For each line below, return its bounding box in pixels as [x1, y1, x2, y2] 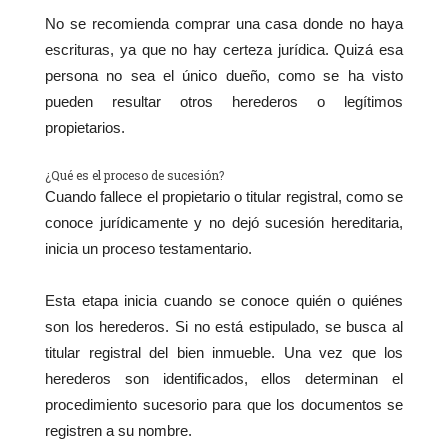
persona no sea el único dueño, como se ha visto [45, 67, 403, 85]
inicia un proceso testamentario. [45, 240, 252, 258]
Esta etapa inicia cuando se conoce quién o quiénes [45, 292, 403, 310]
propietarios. [45, 119, 125, 137]
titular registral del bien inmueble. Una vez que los [45, 344, 403, 362]
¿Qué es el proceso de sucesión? [45, 167, 224, 184]
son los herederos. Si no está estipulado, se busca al [45, 318, 403, 336]
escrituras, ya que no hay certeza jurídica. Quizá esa [45, 41, 403, 59]
